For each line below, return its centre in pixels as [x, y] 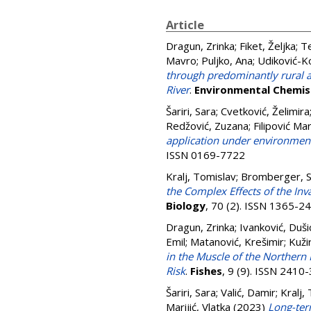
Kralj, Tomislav [201, 176]
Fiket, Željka [268, 46]
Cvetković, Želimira [265, 111]
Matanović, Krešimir [237, 242]
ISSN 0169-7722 [205, 155]
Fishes [206, 271]
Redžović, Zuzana [207, 126]
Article [185, 25]
